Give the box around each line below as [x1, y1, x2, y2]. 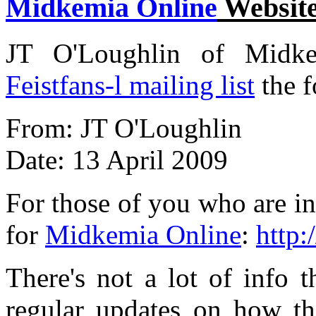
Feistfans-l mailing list [6, 70, 255, 101]
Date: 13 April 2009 [6, 145, 228, 176]
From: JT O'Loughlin [6, 113, 242, 144]
